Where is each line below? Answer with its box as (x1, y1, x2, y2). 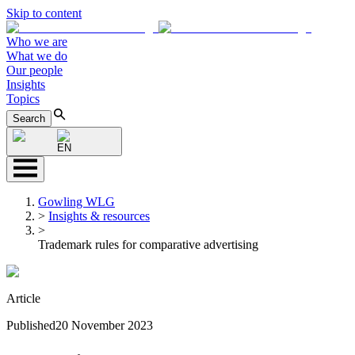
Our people (6, 63, 63, 77)
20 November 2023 (55, 319, 153, 332)
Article (6, 292, 40, 305)
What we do (6, 49, 67, 63)
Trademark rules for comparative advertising (38, 238, 258, 251)
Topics (6, 92, 40, 105)
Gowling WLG (38, 195, 115, 208)
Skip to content (6, 6, 82, 20)
